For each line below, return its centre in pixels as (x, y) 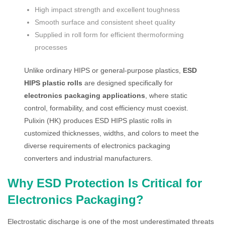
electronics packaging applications (85, 95)
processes (51, 47)
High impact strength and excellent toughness (107, 10)
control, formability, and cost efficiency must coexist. (106, 108)
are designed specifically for (128, 83)
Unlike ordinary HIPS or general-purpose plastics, (104, 70)
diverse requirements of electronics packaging (97, 146)
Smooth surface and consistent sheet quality (105, 22)
